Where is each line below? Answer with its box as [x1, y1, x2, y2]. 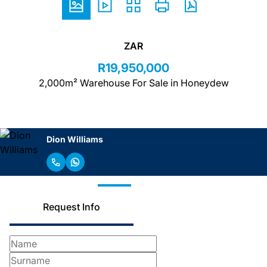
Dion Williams [46, 133, 103, 144]
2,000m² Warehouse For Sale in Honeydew [38, 77, 229, 89]
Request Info [43, 201, 100, 213]
